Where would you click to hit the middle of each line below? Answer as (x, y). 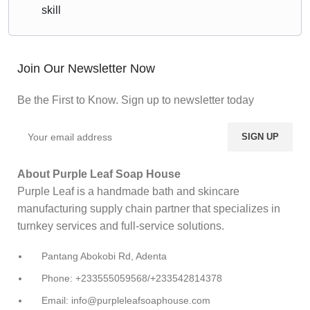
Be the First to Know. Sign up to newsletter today (136, 100)
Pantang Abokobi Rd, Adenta (104, 256)
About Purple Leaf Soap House (99, 174)
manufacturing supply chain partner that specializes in (149, 208)
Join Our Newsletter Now (86, 68)
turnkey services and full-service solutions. (122, 226)
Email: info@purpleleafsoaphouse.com (126, 300)
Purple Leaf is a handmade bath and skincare (128, 191)
